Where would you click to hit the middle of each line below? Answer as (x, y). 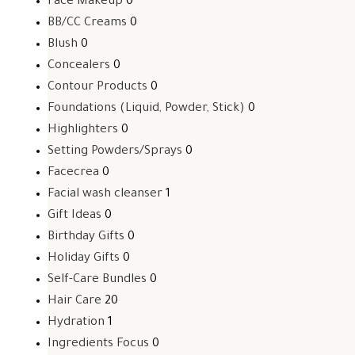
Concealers (79, 66)
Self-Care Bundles (97, 280)
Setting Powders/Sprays (115, 152)
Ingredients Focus (98, 344)
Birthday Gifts (86, 237)
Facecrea (73, 173)
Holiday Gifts (84, 259)
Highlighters (83, 130)
